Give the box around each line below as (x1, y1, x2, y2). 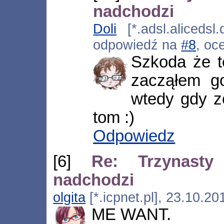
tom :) (93, 108, 135, 127)
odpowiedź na (93, 37, 181, 53)
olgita (53, 189, 86, 205)
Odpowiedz (93, 127, 175, 145)
